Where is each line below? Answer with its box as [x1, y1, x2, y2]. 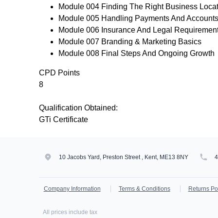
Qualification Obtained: [39, 104, 118, 112]
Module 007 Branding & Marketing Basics [58, 37, 201, 46]
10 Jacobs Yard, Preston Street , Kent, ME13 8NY [59, 154, 188, 161]
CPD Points [39, 69, 80, 77]
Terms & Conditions [118, 185, 170, 192]
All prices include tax [43, 209, 97, 216]
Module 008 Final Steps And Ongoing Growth [58, 49, 215, 57]
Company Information [43, 185, 101, 192]
